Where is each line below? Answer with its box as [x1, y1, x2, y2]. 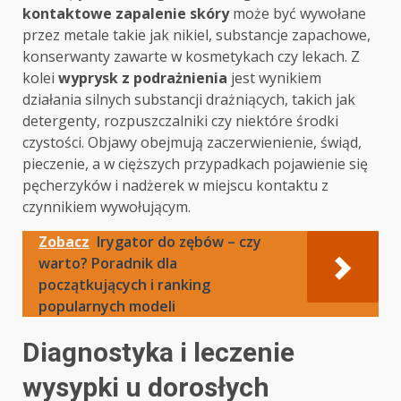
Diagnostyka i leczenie [22, 337, 294, 368]
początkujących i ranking [38, 275, 210, 294]
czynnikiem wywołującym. [22, 197, 191, 217]
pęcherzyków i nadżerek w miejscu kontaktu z [22, 175, 328, 195]
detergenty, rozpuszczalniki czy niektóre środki [22, 111, 338, 131]
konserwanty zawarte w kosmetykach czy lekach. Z [22, 47, 360, 66]
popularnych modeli [38, 296, 175, 316]
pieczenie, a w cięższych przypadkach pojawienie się [22, 154, 368, 174]
